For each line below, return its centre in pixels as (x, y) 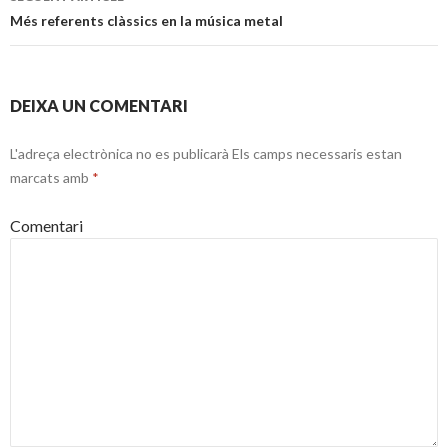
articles (54, 24)
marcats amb (51, 177)
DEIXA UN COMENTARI (99, 105)
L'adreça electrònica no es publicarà (119, 153)
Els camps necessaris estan (315, 153)
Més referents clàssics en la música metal (146, 20)
